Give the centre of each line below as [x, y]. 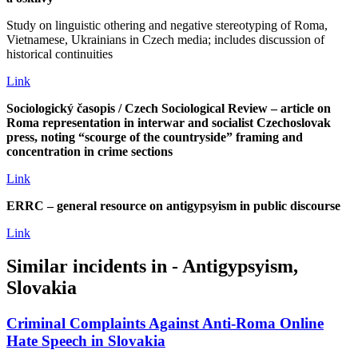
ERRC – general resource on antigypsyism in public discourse [173, 205]
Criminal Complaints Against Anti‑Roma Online [165, 324]
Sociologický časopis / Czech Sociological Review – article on [169, 108]
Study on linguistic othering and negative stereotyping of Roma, [167, 25]
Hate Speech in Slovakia [86, 341]
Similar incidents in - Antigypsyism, [152, 267]
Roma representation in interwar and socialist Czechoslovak [169, 122]
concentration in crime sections [89, 151]
